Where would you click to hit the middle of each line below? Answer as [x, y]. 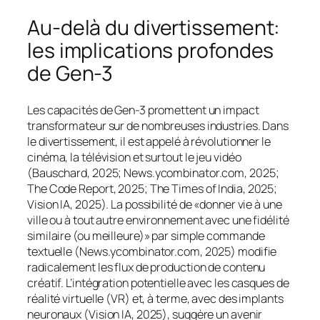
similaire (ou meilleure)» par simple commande [146, 235]
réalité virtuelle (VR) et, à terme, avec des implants [155, 298]
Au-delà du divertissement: [154, 28]
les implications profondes [151, 51]
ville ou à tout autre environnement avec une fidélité [158, 220]
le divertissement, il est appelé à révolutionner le [149, 141]
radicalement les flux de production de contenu [146, 267]
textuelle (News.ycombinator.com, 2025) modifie [152, 251]
